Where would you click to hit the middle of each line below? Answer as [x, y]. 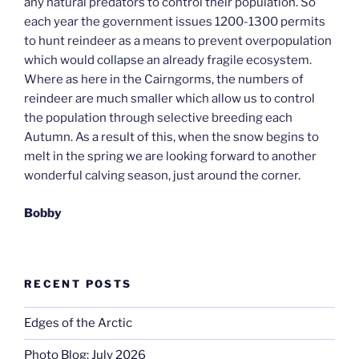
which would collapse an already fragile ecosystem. [168, 61]
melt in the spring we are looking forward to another [170, 157]
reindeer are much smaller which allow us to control [169, 99]
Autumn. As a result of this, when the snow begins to [171, 137]
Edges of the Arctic [78, 323]
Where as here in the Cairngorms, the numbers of [164, 80]
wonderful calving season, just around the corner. [162, 176]
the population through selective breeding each [158, 118]
